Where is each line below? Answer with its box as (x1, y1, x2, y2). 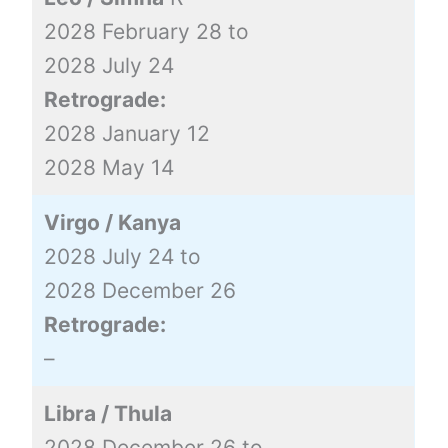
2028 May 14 (43, 154, 174, 180)
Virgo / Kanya (43, 209, 181, 235)
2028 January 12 (43, 120, 210, 146)
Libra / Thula (43, 400, 172, 426)
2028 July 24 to (43, 243, 201, 269)
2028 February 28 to (43, 18, 249, 44)
